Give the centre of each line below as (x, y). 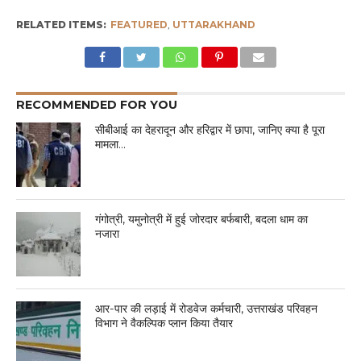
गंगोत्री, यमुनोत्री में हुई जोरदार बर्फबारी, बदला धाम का (202, 220)
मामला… (111, 145)
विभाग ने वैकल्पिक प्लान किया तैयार (164, 324)
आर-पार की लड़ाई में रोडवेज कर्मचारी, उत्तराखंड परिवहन (207, 309)
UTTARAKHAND (214, 25)
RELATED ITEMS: (61, 25)
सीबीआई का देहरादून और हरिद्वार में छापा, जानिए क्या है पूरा (210, 130)
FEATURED (139, 25)
